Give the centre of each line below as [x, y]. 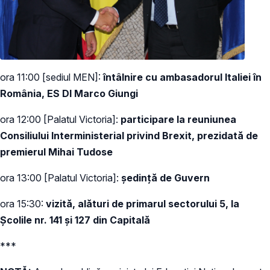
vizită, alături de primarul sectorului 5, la [143, 203]
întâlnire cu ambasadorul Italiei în [181, 77]
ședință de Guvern [165, 177]
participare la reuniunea [178, 119]
